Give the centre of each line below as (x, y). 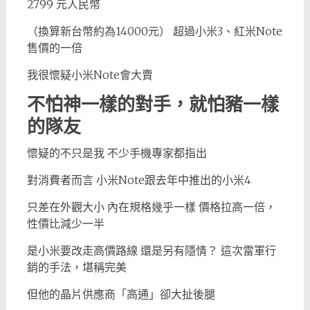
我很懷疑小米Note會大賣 (90, 75)
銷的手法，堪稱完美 (76, 267)
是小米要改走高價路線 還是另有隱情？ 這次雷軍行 (151, 250)
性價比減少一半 (65, 224)
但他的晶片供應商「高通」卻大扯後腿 (121, 294)
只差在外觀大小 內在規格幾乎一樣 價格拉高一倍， (151, 207)
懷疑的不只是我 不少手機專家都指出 (117, 153)
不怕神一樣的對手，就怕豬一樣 (153, 104)
